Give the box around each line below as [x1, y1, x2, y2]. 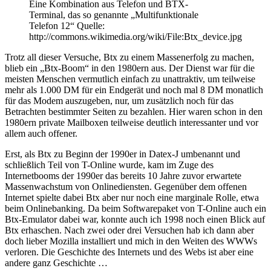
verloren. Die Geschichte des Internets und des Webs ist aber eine [5, 246, 253, 257]
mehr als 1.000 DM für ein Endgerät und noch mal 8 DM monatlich [5, 84, 263, 95]
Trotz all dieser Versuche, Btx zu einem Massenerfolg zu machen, [5, 51, 254, 62]
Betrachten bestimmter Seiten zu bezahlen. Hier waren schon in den [5, 106, 263, 117]
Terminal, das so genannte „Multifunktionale [29, 9, 198, 20]
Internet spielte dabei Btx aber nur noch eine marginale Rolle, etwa [5, 192, 259, 203]
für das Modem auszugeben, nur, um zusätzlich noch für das [5, 95, 233, 106]
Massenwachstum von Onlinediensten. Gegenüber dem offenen [5, 181, 247, 192]
